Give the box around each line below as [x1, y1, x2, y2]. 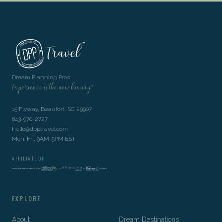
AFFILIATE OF [12, 155, 44, 162]
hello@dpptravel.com [12, 125, 68, 132]
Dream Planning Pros [12, 74, 70, 81]
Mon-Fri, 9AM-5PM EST [12, 135, 75, 142]
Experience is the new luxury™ [12, 82, 94, 95]
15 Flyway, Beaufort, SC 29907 [12, 106, 92, 112]
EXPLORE [12, 194, 41, 203]
